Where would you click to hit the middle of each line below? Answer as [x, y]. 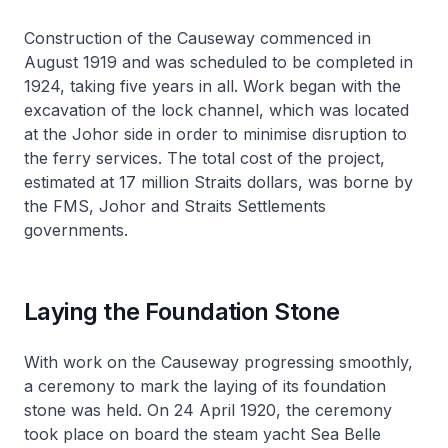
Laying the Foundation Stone [182, 311]
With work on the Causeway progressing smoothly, [218, 361]
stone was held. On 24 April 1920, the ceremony [208, 409]
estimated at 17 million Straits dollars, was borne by [218, 181]
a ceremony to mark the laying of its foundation [205, 385]
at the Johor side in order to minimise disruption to [215, 133]
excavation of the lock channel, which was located [216, 109]
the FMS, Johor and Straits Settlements [175, 205]
